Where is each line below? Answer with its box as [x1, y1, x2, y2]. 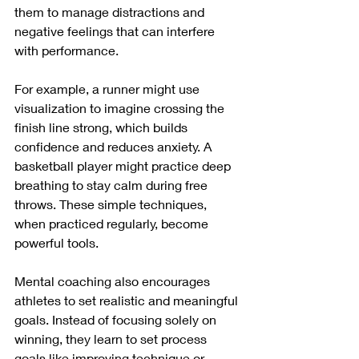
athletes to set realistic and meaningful [14, 292, 241, 308]
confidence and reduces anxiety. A [14, 139, 215, 154]
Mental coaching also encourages [14, 273, 213, 288]
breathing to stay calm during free [14, 177, 211, 192]
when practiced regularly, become [14, 216, 212, 231]
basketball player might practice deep [14, 158, 234, 173]
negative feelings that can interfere [14, 23, 218, 38]
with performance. [14, 42, 119, 58]
